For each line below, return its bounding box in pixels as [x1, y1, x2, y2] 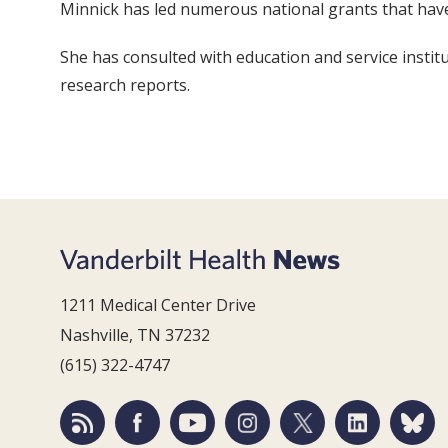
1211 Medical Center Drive [60, 294, 256, 316]
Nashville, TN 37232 [60, 324, 210, 346]
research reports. [60, 73, 190, 96]
